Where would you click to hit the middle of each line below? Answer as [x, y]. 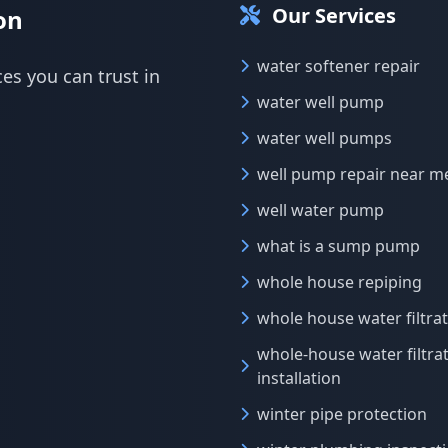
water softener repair [338, 66]
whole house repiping [339, 282]
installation [299, 378]
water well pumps [324, 138]
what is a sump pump [338, 246]
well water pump [320, 210]
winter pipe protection [342, 414]
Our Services [334, 15]
